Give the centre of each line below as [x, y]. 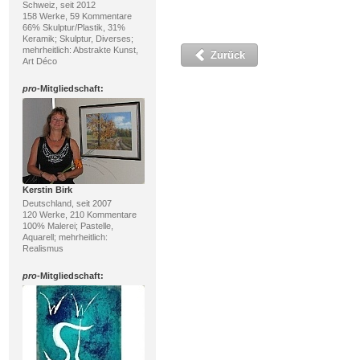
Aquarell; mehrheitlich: [65, 237]
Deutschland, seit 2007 [67, 203]
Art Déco [39, 61]
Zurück [226, 55]
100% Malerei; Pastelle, [67, 226]
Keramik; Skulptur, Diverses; [78, 39]
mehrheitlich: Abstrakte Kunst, [80, 50]
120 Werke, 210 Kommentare [79, 215]
